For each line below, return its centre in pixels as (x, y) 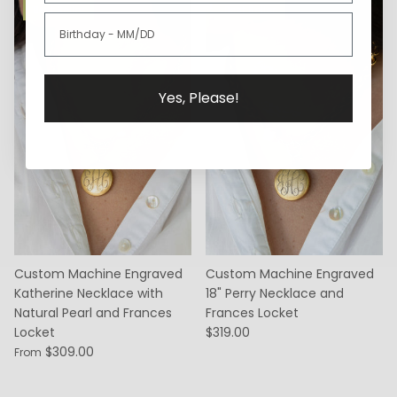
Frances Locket (252, 312)
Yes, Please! (198, 97)
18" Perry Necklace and (275, 293)
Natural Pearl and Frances (93, 312)
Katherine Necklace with (89, 293)
